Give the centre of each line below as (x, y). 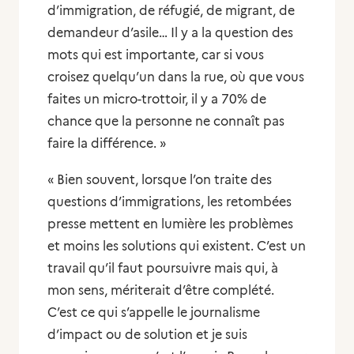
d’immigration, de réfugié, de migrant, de (171, 11)
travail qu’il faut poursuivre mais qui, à (163, 268)
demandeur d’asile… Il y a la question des (170, 33)
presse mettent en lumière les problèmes (170, 224)
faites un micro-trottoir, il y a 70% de (157, 99)
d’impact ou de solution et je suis (147, 335)
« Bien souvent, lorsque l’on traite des (160, 180)
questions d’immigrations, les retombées (169, 202)
